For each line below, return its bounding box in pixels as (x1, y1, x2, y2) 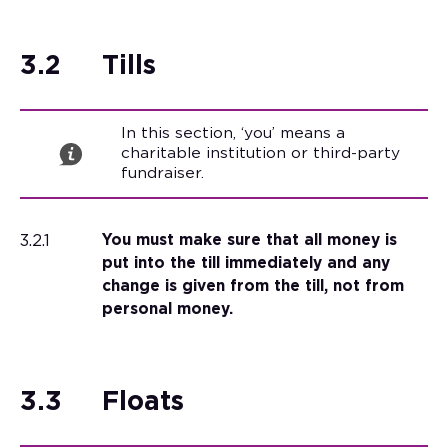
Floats (101, 389, 184, 416)
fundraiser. (121, 166, 204, 182)
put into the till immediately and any (101, 256, 390, 272)
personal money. (101, 302, 233, 318)
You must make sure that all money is (101, 233, 397, 249)
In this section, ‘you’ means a (121, 126, 345, 142)
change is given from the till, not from (101, 279, 404, 295)
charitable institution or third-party (121, 146, 400, 162)
